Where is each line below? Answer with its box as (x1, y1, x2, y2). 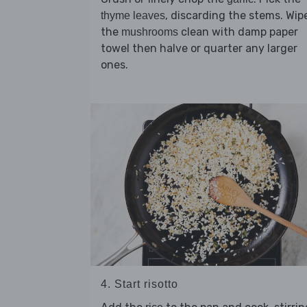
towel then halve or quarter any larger (101, 42, 297, 56)
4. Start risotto (101, 278, 178, 290)
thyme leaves (101, 10, 165, 22)
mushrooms (121, 26, 178, 38)
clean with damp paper (178, 25, 298, 39)
